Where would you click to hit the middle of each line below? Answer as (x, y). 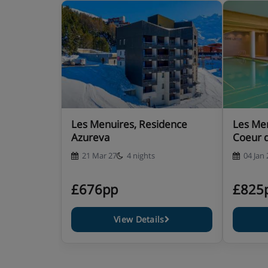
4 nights (141, 156)
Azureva (90, 137)
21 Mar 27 (99, 156)
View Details (139, 219)
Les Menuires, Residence (129, 124)
